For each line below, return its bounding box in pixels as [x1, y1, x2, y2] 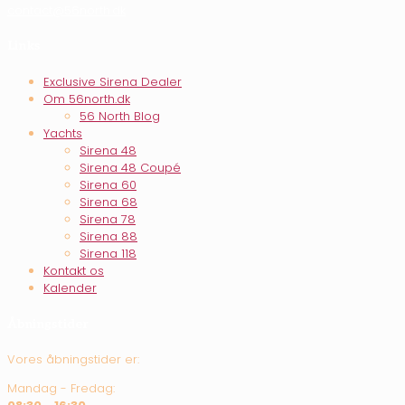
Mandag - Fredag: [7, 380, 115, 398]
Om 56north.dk [43, 89, 130, 108]
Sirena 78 [80, 210, 136, 228]
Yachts [43, 124, 82, 142]
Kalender [43, 278, 97, 297]
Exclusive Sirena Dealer [43, 72, 182, 90]
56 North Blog [80, 107, 160, 125]
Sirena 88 [80, 227, 137, 245]
